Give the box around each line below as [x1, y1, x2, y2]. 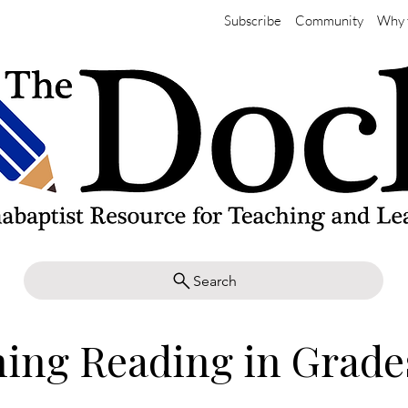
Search [193, 271, 237, 290]
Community [294, 12, 363, 29]
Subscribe [223, 12, 281, 29]
